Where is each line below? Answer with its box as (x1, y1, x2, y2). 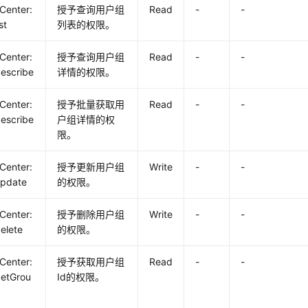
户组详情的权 (57, 113, 115, 125)
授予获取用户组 (57, 256, 125, 267)
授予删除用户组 (57, 208, 125, 220)
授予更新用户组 (57, 161, 125, 173)
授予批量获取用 (57, 98, 125, 110)
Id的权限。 (57, 271, 105, 283)
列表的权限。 (57, 19, 115, 30)
